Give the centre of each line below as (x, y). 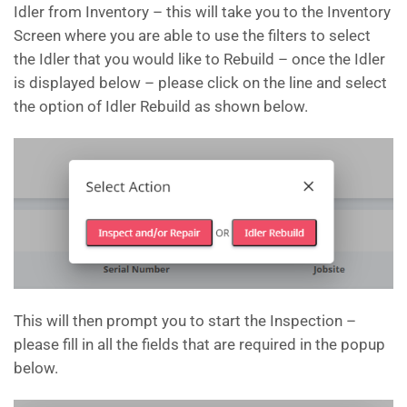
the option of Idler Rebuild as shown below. (161, 106)
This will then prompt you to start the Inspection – (185, 321)
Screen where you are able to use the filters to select (192, 35)
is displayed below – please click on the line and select (200, 82)
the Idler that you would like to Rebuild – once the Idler (199, 59)
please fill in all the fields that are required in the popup (199, 345)
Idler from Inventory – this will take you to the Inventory (202, 11)
